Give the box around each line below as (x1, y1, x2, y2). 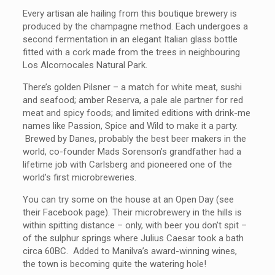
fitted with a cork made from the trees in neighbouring (23, 47, 241, 58)
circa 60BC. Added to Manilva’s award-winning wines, (23, 246, 238, 257)
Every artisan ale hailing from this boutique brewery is (23, 8, 238, 19)
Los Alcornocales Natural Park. (23, 60, 148, 71)
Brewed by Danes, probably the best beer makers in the (23, 133, 247, 144)
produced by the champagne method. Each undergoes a (23, 21, 249, 32)
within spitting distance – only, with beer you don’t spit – (23, 220, 247, 231)
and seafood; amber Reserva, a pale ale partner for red (23, 95, 244, 106)
